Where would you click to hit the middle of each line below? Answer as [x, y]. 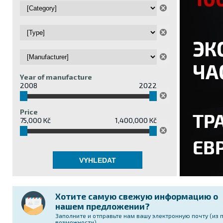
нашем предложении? [103, 206]
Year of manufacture [56, 77]
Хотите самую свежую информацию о [137, 196]
